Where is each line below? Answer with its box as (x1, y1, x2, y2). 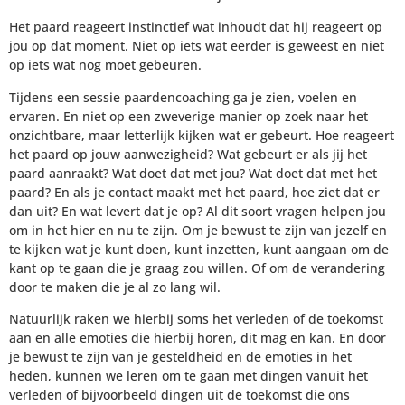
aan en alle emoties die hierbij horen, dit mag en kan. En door (9, 328, 386, 346)
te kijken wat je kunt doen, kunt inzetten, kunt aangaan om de (9, 240, 389, 258)
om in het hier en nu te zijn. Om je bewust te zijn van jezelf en (9, 221, 387, 239)
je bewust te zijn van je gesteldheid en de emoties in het (9, 347, 352, 365)
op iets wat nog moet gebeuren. (9, 56, 205, 74)
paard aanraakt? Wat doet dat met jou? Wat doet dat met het (9, 164, 377, 182)
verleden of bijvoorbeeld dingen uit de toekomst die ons (9, 385, 350, 403)
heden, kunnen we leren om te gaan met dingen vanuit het (9, 366, 368, 384)
